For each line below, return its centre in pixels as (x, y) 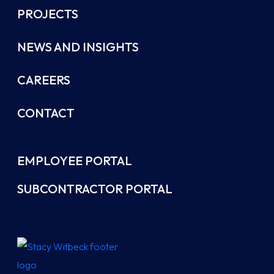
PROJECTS (48, 14)
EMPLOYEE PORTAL (75, 161)
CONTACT (46, 113)
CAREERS (44, 80)
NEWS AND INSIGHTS (78, 47)
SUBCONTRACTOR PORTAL (95, 189)
